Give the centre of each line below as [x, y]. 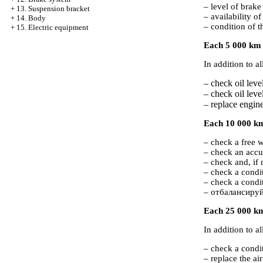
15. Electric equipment [53, 27]
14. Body [31, 18]
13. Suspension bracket [53, 9]
